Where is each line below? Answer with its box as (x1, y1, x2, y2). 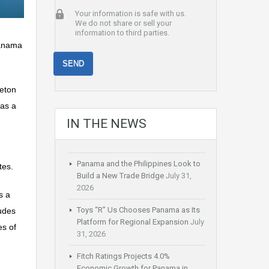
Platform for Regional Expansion (77, 217, 189, 227)
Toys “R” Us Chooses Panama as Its (77, 205, 200, 215)
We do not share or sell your (74, 19, 172, 28)
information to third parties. (74, 28, 169, 38)
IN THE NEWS (67, 116, 147, 131)
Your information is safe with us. (74, 9, 186, 19)
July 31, (166, 171, 192, 181)
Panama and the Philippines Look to (77, 159, 201, 169)
